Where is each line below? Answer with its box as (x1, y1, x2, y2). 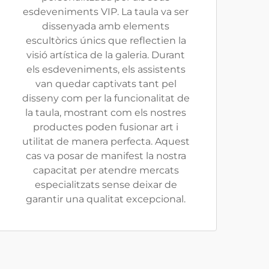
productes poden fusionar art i (33, 121, 178, 133)
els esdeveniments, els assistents (26, 64, 186, 75)
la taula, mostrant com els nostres (25, 107, 186, 118)
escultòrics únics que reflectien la (25, 35, 186, 46)
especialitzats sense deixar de (34, 179, 177, 190)
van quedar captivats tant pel (35, 78, 177, 89)
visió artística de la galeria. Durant (26, 49, 185, 61)
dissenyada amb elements (42, 20, 169, 32)
